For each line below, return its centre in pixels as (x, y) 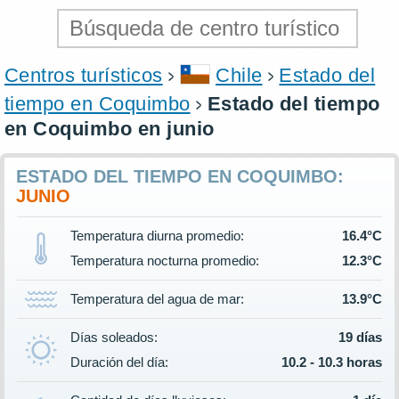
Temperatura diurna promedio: (157, 236)
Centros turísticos (84, 76)
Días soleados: (114, 338)
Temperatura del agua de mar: (157, 299)
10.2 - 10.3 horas (332, 362)
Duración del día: (119, 362)
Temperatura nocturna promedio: (165, 261)
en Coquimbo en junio (110, 129)
